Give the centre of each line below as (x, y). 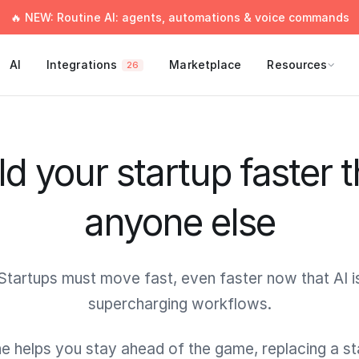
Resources (297, 65)
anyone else (179, 222)
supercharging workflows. (179, 304)
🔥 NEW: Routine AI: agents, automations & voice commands (179, 17)
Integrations (82, 65)
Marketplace (206, 65)
